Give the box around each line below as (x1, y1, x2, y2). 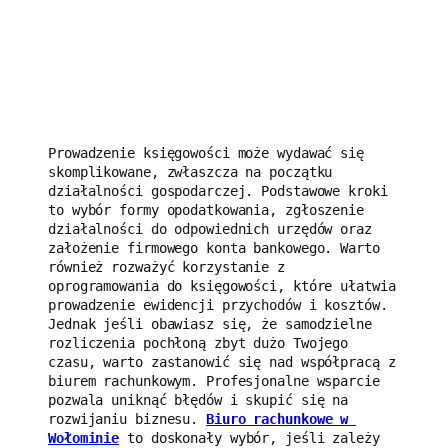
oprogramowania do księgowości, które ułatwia (48, 278, 396, 295)
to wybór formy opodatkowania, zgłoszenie (48, 202, 364, 219)
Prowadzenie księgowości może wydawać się (48, 145, 364, 162)
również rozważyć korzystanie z (48, 259, 285, 276)
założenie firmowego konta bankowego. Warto (48, 240, 380, 257)
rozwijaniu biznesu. (48, 411, 206, 428)
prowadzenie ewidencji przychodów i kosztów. (48, 297, 388, 314)
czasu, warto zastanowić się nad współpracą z (48, 354, 396, 371)
